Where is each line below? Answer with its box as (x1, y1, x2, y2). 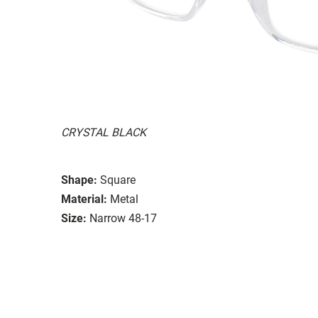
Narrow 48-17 (89, 211, 157, 225)
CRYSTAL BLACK (61, 125, 146, 139)
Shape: (61, 172, 97, 187)
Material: (61, 192, 107, 206)
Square (100, 172, 136, 187)
